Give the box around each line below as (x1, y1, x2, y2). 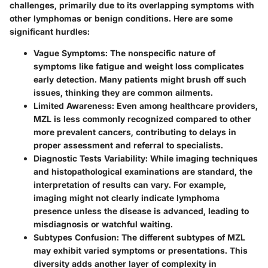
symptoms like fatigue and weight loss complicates (33, 60, 244, 71)
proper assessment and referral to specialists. (33, 139, 223, 150)
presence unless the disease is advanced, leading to (33, 205, 249, 216)
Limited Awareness (33, 100, 112, 111)
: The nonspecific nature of (105, 47, 215, 58)
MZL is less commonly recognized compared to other (33, 113, 251, 124)
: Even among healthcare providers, (112, 100, 258, 111)
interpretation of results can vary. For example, (33, 179, 226, 190)
